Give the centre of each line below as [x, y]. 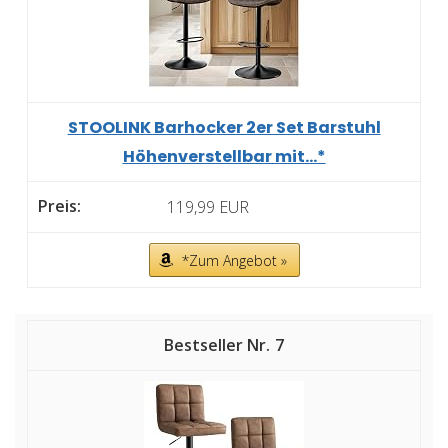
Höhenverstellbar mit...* [224, 157]
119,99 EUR [208, 207]
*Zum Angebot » [234, 261]
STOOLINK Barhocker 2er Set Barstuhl [224, 128]
